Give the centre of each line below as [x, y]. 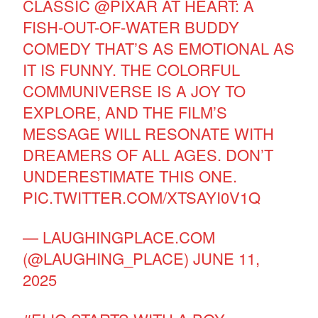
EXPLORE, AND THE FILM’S [125, 111]
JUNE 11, [227, 258]
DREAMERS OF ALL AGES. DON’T [148, 154]
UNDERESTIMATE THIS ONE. [130, 175]
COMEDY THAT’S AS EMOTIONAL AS [159, 48]
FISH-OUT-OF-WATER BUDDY [131, 26]
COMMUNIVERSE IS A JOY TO [135, 90]
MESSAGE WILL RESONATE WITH [149, 133]
